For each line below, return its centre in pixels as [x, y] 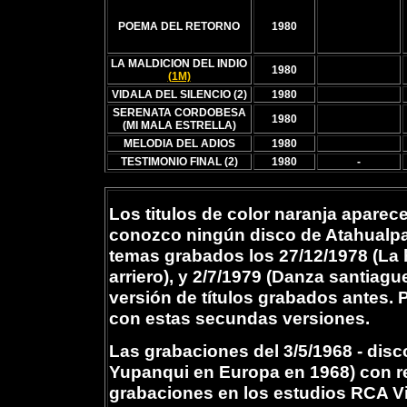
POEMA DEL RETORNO [179, 26]
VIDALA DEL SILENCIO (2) [179, 94]
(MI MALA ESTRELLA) [179, 125]
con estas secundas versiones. [239, 318]
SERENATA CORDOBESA [179, 113]
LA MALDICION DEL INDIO [179, 64]
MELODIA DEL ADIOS [179, 144]
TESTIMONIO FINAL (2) [179, 162]
